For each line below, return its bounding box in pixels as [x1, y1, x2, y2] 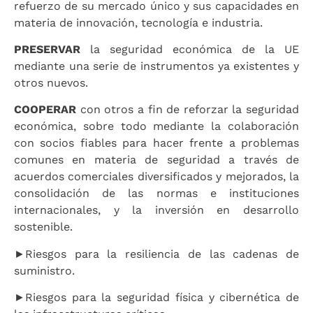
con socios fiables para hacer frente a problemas [14, 136, 299, 150]
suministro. [14, 263, 75, 277]
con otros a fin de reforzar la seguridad [80, 103, 299, 117]
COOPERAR [14, 103, 80, 117]
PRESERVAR [14, 43, 90, 57]
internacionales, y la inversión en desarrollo [14, 203, 299, 217]
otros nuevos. [14, 76, 88, 90]
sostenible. [14, 220, 73, 234]
